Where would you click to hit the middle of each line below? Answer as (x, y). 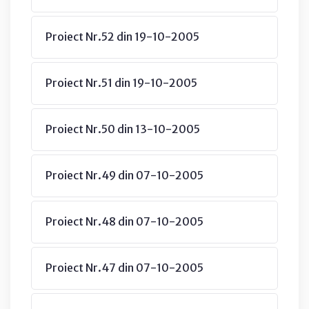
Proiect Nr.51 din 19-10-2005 (121, 82)
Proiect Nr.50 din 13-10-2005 (123, 129)
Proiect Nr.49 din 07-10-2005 (124, 175)
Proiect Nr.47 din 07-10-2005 (124, 267)
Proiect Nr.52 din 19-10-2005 (122, 36)
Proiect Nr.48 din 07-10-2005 (124, 221)
